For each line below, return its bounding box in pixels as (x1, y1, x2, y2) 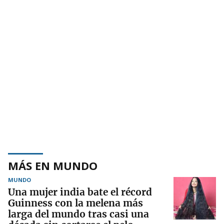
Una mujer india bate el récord (8, 186, 152, 198)
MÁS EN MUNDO (8, 158, 97, 173)
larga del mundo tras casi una (8, 208, 149, 220)
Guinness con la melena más (8, 197, 143, 209)
